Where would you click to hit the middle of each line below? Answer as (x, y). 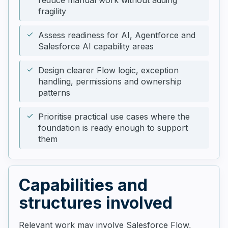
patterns (54, 93)
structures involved (96, 203)
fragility (52, 11)
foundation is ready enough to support (113, 128)
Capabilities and (83, 185)
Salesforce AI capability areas (96, 46)
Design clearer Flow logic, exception (108, 70)
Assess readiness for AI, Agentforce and (117, 35)
